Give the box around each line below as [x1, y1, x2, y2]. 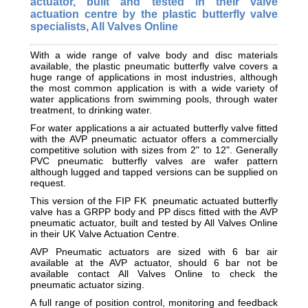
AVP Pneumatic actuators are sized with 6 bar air [30, 245, 278, 257]
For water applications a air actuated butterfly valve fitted [30, 122, 278, 133]
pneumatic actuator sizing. [30, 278, 144, 290]
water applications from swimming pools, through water [30, 93, 278, 104]
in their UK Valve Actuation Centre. [30, 228, 179, 239]
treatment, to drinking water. [30, 104, 152, 115]
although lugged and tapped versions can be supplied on [30, 166, 278, 177]
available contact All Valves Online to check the [30, 267, 278, 279]
